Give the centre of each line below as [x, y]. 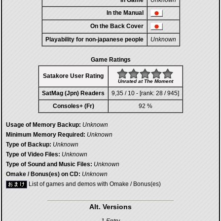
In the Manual [125, 13]
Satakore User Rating [73, 76]
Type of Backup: [29, 145]
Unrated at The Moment [145, 81]
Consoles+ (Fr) [73, 106]
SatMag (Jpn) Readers [73, 93]
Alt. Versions [110, 207]
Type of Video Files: [33, 154]
